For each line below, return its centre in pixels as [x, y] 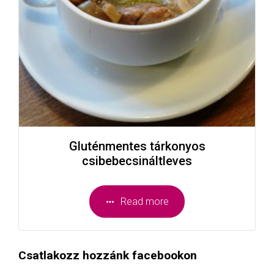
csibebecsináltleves [137, 161]
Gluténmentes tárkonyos [137, 146]
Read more [145, 201]
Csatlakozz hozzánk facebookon [108, 256]
